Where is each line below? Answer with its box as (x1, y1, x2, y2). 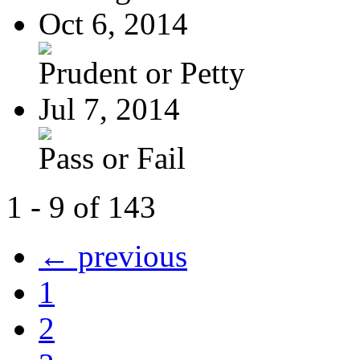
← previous (39, 238, 187, 273)
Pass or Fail (39, 140, 186, 175)
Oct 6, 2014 (39, 6, 188, 41)
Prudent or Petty (39, 55, 245, 90)
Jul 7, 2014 (39, 91, 180, 126)
